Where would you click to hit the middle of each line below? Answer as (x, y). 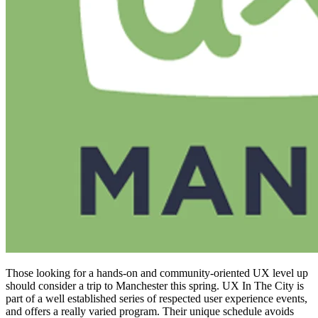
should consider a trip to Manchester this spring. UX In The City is (155, 286)
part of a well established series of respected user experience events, (157, 299)
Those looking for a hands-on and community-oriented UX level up (157, 273)
